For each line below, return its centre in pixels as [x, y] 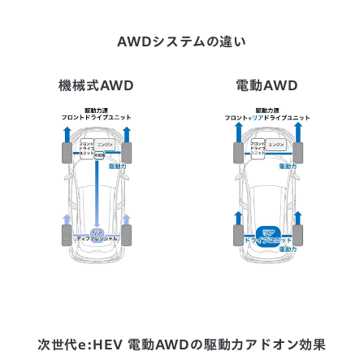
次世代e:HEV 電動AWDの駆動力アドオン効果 [182, 345]
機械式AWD [97, 85]
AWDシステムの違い [182, 41]
